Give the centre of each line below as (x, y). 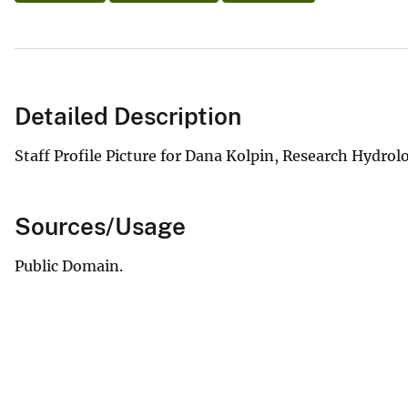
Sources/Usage (100, 226)
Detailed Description (128, 116)
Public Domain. (69, 265)
